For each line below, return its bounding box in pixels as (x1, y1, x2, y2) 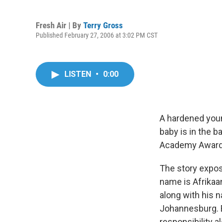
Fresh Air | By (36, 20, 83, 30)
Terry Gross (83, 20, 123, 30)
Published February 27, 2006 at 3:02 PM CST (36, 31, 158, 39)
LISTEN (64, 69, 93, 79)
